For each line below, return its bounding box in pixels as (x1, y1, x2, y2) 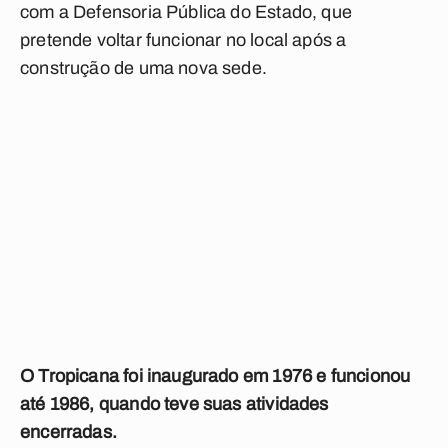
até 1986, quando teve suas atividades (20, 394, 329, 414)
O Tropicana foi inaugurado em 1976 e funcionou (20, 366, 411, 386)
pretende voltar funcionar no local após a (20, 30, 347, 50)
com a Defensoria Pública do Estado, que (20, 2, 353, 22)
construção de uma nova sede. (20, 58, 268, 78)
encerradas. (20, 422, 117, 442)
